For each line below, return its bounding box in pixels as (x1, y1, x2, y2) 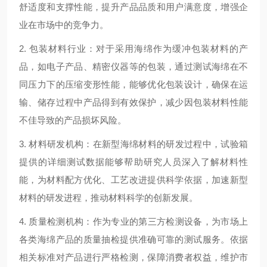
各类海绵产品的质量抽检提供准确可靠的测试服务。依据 (19, 234, 248, 245)
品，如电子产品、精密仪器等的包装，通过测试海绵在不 (19, 61, 248, 72)
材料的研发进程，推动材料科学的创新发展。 (19, 193, 198, 203)
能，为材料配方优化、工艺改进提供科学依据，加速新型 (19, 175, 248, 185)
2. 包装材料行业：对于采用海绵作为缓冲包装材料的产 (19, 44, 248, 54)
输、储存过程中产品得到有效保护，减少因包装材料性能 (19, 97, 248, 108)
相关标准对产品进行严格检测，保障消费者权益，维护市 (19, 252, 248, 263)
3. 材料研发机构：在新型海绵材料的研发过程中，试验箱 (19, 139, 248, 150)
